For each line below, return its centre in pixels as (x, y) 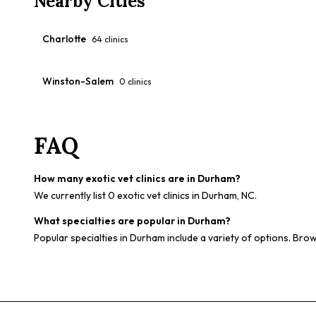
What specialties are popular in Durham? (132, 221)
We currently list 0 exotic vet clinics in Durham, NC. (145, 195)
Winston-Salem (78, 81)
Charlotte (64, 39)
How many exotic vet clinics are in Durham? (137, 178)
